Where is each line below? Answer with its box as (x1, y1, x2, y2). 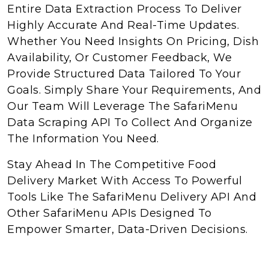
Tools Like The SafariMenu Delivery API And (7, 190, 256, 204)
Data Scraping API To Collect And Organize (7, 115, 253, 129)
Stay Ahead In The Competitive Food (7, 157, 216, 171)
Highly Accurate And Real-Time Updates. (7, 18, 239, 32)
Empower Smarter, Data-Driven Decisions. (7, 222, 248, 236)
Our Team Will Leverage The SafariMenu (7, 99, 238, 113)
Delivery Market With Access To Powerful (7, 174, 243, 187)
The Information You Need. (7, 131, 159, 145)
